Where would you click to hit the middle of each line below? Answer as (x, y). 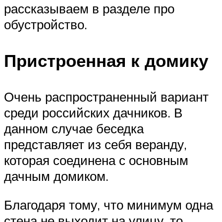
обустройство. (46, 24)
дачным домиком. (56, 176)
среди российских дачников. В (93, 112)
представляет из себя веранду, (95, 144)
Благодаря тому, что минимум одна (109, 204)
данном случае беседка (74, 128)
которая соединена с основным (96, 160)
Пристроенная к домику (106, 60)
